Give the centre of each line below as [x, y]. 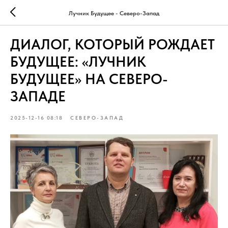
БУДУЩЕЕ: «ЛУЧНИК [78, 62]
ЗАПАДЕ [38, 96]
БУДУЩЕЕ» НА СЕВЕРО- [89, 79]
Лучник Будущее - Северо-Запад [114, 13]
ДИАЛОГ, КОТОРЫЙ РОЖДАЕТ [112, 44]
